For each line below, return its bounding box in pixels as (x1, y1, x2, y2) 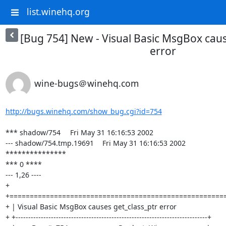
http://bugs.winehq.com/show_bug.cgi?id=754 (5, 106, 162, 116)
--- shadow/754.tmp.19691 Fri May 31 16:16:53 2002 (5, 138, 94, 148)
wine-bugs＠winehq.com (34, 77, 139, 89)
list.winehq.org (26, 6, 90, 18)
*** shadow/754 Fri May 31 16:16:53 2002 (5, 128, 61, 137)
